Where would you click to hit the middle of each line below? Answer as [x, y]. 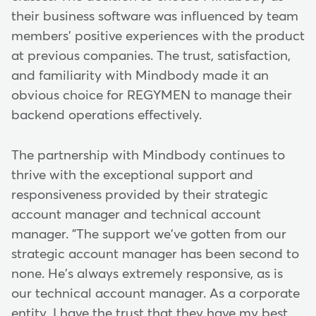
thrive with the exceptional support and [132, 175]
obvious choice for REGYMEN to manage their [152, 96]
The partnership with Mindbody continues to [148, 155]
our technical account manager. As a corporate [156, 293]
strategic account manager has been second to [155, 254]
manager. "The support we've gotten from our [149, 234]
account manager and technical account [136, 214]
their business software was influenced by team [155, 17]
